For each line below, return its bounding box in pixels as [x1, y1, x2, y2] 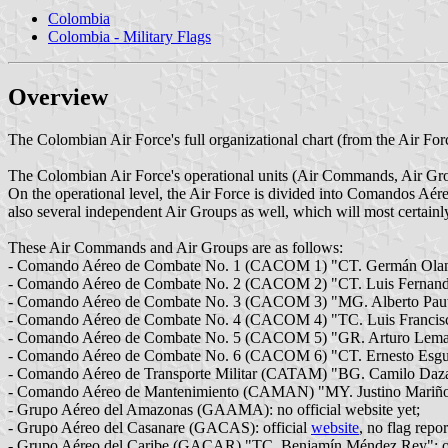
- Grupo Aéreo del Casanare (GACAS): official [8, 418, 311, 436]
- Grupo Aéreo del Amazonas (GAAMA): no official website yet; [8, 400, 420, 418]
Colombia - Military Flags [48, 27, 211, 45]
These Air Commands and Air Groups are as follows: [8, 238, 343, 256]
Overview [8, 83, 108, 110]
